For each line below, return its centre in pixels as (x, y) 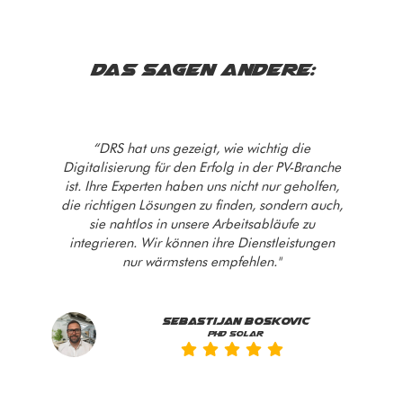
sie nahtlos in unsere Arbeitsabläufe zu (201, 224)
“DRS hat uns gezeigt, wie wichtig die (201, 149)
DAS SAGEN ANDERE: (201, 69)
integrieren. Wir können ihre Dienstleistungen (201, 243)
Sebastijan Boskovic (235, 321)
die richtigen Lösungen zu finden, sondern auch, (201, 206)
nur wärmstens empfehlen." (201, 262)
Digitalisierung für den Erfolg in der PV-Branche (201, 168)
